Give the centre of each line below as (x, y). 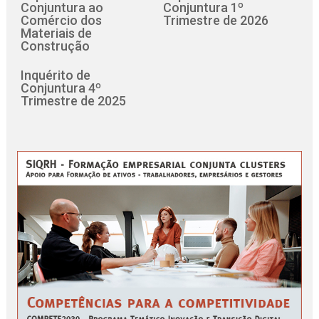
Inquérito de (56, 75)
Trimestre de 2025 (74, 100)
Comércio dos (62, 20)
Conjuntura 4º (61, 88)
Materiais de (57, 33)
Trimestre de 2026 (216, 20)
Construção (56, 46)
